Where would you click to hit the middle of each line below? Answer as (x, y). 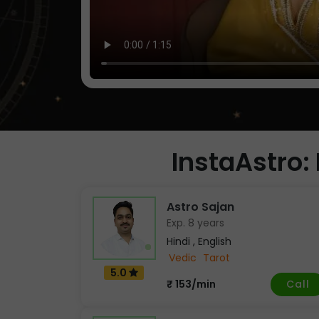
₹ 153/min (191, 284)
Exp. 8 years (195, 223)
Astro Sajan (200, 206)
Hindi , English (199, 241)
